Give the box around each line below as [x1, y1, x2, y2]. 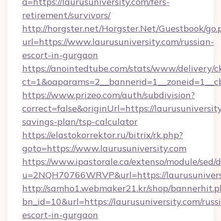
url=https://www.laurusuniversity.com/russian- [22, 36, 214, 47]
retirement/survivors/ [22, 9, 110, 21]
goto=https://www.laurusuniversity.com [22, 143, 186, 154]
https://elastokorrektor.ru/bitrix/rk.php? [22, 129, 183, 141]
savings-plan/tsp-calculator [22, 116, 138, 127]
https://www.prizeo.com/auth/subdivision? [22, 89, 195, 101]
